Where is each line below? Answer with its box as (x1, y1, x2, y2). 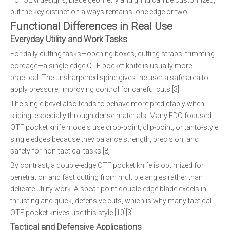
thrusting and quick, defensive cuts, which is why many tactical (10, 197, 212, 205)
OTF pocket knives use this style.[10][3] (10, 208, 133, 217)
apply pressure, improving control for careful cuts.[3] (10, 85, 179, 93)
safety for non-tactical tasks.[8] (10, 147, 110, 155)
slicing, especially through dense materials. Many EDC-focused (10, 111, 212, 120)
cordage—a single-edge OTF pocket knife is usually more (10, 62, 192, 70)
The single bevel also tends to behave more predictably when (10, 100, 204, 108)
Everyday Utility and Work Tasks (10, 34, 127, 44)
